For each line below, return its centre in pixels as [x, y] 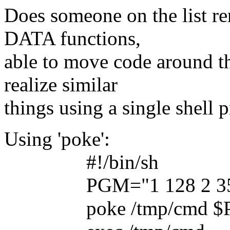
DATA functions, [72, 38]
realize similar [61, 84]
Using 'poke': [57, 139]
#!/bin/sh [81, 162]
